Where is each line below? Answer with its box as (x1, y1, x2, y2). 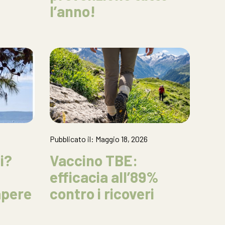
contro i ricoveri (50, 184, 155, 202)
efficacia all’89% (50, 168, 159, 186)
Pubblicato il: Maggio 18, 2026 (50, 134, 148, 144)
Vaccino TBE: (50, 151, 138, 169)
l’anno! (50, 2, 96, 20)
